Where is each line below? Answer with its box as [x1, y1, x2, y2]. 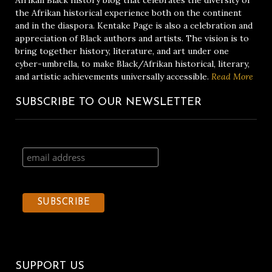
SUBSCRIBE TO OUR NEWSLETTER [15, 97, 202, 109]
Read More [209, 71, 253, 83]
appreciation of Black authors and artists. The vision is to [15, 33, 249, 44]
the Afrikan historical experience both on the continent [15, 7, 242, 19]
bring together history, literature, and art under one [15, 46, 229, 57]
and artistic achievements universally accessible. [15, 71, 209, 83]
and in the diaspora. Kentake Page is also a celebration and [15, 20, 253, 32]
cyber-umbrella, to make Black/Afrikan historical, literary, [15, 58, 250, 70]
